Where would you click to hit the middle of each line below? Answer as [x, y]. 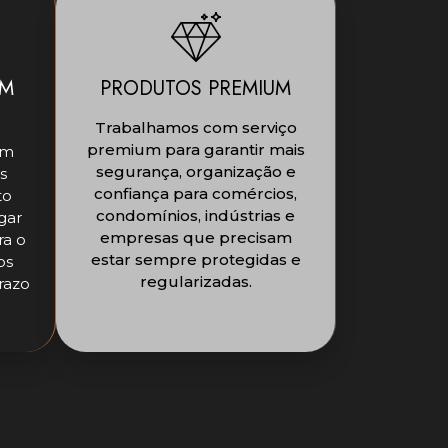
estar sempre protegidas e [195, 260]
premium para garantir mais [195, 150]
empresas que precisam [195, 238]
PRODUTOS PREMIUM [195, 89]
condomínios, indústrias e [195, 216]
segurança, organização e [195, 172]
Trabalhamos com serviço [195, 128]
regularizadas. [195, 282]
